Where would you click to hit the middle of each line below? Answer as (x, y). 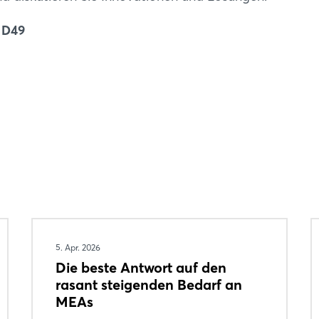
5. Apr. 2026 (78, 247)
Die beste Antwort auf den (141, 267)
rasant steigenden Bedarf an (148, 284)
